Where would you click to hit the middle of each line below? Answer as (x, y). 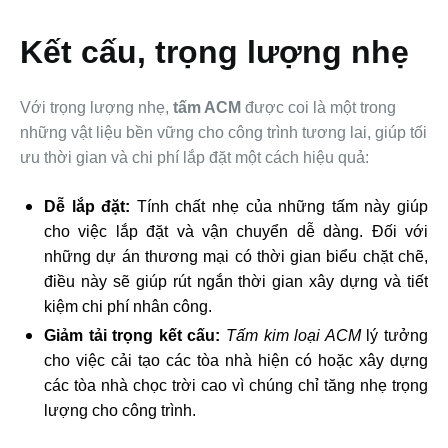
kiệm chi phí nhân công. (128, 307)
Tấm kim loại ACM (293, 336)
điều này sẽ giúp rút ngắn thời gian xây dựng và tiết (236, 282)
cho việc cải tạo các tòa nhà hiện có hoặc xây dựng (236, 361)
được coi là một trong (318, 108)
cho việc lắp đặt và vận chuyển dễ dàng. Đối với (236, 232)
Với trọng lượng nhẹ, (96, 108)
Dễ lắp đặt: (87, 207)
